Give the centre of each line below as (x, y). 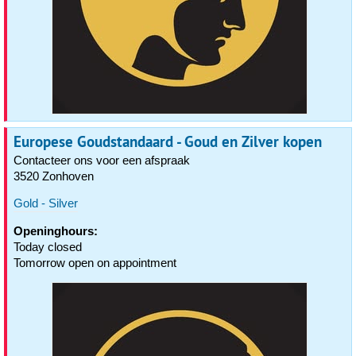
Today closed (48, 247)
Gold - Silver (46, 203)
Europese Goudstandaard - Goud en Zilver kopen (168, 141)
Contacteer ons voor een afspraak (102, 160)
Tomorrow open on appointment (95, 263)
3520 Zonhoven (54, 176)
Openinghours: (56, 231)
